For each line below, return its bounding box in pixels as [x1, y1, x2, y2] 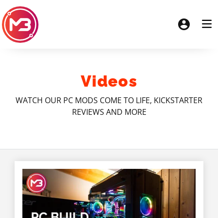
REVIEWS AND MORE [72, 107, 146, 117]
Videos [80, 72, 138, 90]
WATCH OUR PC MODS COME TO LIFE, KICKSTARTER [16, 95, 202, 106]
